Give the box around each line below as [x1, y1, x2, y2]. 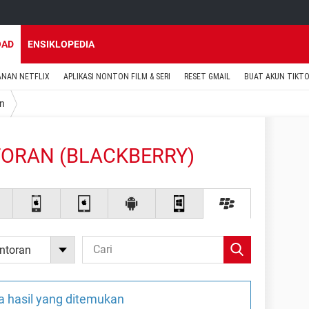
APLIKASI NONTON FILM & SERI [63, 72, 170, 81]
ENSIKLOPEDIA [28, 39, 94, 50]
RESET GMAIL [184, 72, 230, 81]
